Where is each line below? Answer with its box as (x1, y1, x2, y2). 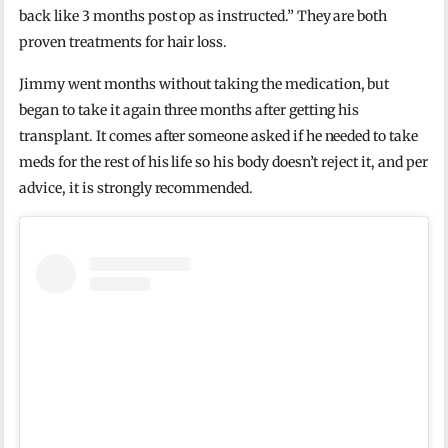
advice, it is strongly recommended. (19, 178, 254, 197)
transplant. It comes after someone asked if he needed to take (19, 126, 418, 145)
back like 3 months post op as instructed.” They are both (19, 6, 388, 25)
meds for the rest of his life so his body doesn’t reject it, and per (19, 152, 428, 171)
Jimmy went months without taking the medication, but (19, 74, 390, 93)
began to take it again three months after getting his (19, 100, 360, 119)
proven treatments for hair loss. (19, 32, 228, 51)
